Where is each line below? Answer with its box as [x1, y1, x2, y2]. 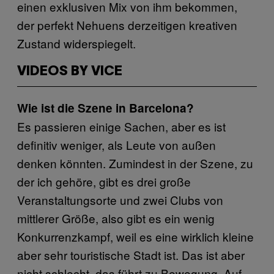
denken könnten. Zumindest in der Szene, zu [17, 154, 253, 171]
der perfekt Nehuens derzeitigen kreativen [17, 16, 237, 33]
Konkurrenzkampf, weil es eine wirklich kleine [17, 228, 254, 245]
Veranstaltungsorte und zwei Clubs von [17, 191, 223, 208]
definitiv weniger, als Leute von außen [17, 136, 216, 153]
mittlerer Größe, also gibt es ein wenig [17, 209, 215, 226]
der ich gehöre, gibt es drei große [17, 172, 191, 190]
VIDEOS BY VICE [17, 65, 122, 78]
